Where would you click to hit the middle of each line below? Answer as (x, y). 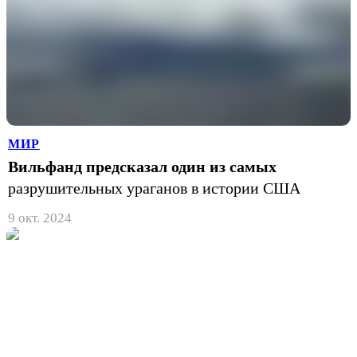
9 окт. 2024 (40, 218)
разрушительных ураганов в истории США (154, 188)
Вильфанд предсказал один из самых (142, 166)
